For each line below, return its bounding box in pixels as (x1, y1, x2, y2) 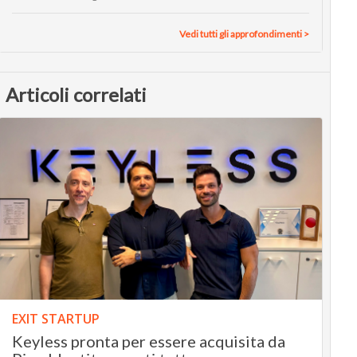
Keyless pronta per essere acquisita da (11, 331, 285, 351)
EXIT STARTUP (11, 310, 100, 328)
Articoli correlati (6, 83, 147, 107)
